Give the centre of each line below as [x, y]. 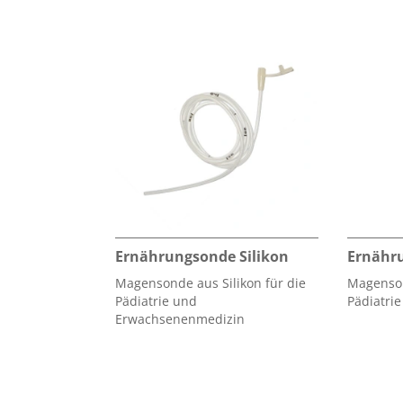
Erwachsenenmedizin [180, 318]
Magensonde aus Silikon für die [210, 282]
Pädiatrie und [156, 300]
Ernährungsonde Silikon [202, 256]
